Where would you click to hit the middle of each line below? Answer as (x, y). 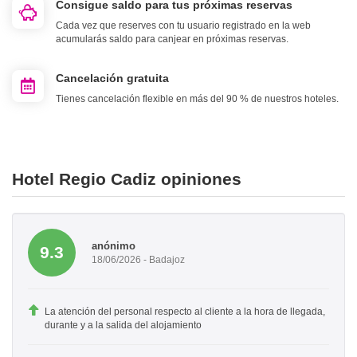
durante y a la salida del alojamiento (123, 326)
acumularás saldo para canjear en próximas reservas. (172, 39)
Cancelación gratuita (112, 78)
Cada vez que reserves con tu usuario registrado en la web (183, 26)
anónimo (114, 245)
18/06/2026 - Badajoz (138, 259)
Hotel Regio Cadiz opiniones (127, 179)
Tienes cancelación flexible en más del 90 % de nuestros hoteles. (197, 99)
